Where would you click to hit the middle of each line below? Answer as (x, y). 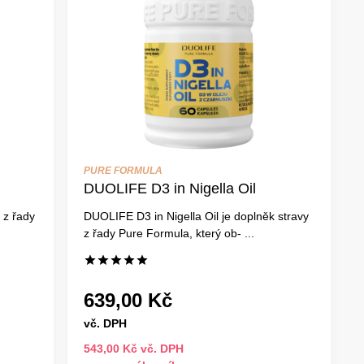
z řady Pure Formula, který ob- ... (169, 233)
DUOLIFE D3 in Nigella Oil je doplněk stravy (196, 216)
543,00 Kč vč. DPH (133, 348)
